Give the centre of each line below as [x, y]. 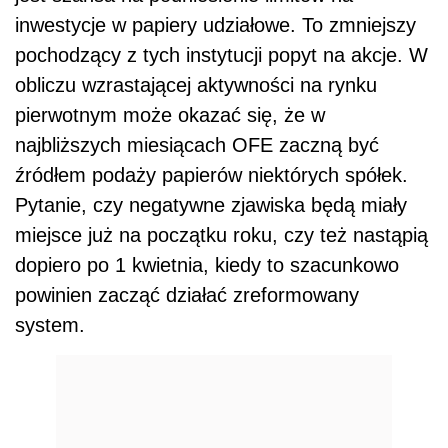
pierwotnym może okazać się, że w [170, 114]
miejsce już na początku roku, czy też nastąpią [221, 234]
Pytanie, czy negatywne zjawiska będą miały [211, 204]
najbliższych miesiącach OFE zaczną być [197, 144]
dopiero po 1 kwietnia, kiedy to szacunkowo [207, 264]
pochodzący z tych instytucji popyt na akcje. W [221, 54]
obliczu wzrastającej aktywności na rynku [196, 84]
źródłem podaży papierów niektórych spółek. [211, 174]
